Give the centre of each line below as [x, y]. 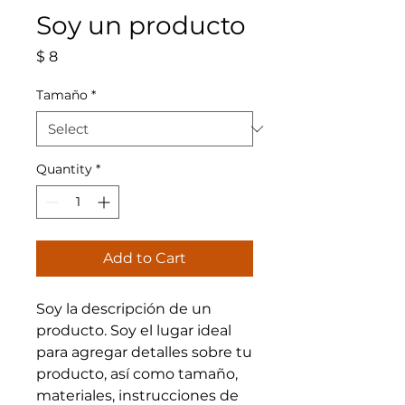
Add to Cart [145, 258]
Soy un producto [141, 25]
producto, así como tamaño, [137, 374]
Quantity [64, 169]
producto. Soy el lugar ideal [134, 330]
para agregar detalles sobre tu [144, 352]
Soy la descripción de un [124, 309]
